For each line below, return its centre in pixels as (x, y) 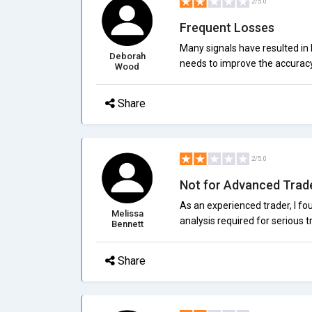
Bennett (127, 224)
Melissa (127, 213)
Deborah (127, 56)
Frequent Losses (227, 28)
